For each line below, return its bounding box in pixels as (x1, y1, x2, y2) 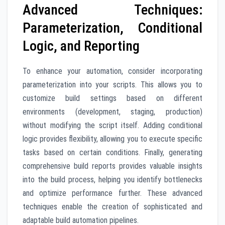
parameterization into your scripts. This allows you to (23, 80, 202, 90)
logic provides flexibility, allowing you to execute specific (23, 134, 202, 144)
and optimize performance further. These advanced (23, 188, 202, 198)
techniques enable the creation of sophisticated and (23, 202, 202, 212)
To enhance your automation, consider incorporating (23, 66, 202, 76)
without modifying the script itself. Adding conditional (23, 121, 202, 131)
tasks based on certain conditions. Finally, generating (23, 148, 202, 158)
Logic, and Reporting (23, 38, 140, 55)
